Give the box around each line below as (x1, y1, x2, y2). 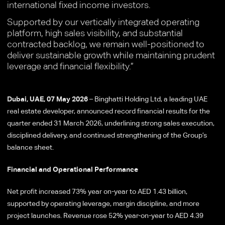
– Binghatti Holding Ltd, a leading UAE (88, 94, 207, 103)
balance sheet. (7, 143, 55, 151)
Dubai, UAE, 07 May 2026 (7, 94, 88, 103)
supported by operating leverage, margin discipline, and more (7, 199, 199, 207)
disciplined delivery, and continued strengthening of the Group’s (7, 131, 207, 139)
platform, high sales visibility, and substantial (7, 27, 183, 38)
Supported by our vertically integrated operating (7, 16, 199, 27)
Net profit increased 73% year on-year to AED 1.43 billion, (7, 187, 187, 195)
